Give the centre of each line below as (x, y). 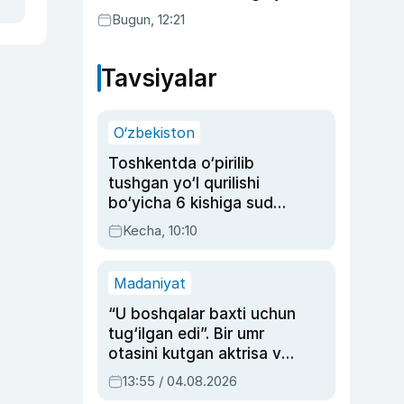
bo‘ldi (118, 12)
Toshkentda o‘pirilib (181, 163)
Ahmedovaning (164, 393)
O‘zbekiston (154, 133)
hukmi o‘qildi (153, 223)
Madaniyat (150, 283)
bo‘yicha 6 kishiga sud (191, 203)
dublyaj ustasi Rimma (186, 373)
